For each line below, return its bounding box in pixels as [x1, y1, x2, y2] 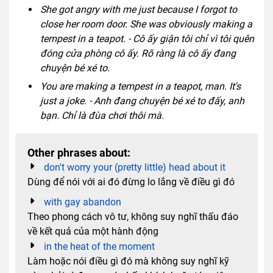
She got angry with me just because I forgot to [40, 3, 237, 15]
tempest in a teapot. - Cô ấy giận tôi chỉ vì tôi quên [40, 32, 254, 44]
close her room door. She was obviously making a [40, 18, 252, 30]
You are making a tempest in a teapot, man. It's [40, 80, 241, 92]
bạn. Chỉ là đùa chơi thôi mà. [40, 109, 164, 121]
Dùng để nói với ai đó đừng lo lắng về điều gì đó [27, 175, 235, 188]
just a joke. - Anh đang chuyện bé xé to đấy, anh [40, 94, 244, 107]
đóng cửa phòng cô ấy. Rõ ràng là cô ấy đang [40, 47, 236, 59]
